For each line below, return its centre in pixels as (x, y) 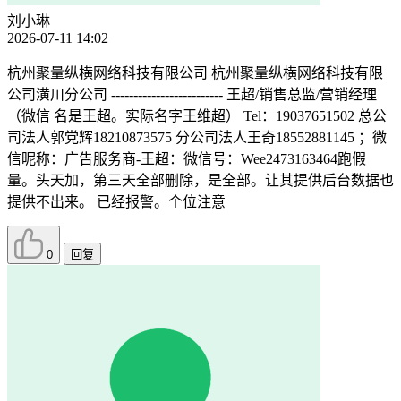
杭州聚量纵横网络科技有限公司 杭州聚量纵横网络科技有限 (195, 73)
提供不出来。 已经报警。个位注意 (116, 202)
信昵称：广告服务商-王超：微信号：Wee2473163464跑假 (187, 159)
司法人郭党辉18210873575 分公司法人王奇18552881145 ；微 (197, 138)
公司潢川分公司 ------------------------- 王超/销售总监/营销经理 (192, 95)
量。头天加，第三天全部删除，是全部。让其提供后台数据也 (200, 181)
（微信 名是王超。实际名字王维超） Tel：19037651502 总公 (197, 116)
